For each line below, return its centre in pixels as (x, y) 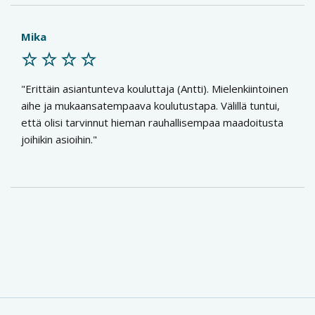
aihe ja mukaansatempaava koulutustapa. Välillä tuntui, (150, 105)
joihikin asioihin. (57, 139)
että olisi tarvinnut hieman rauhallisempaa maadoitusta (152, 122)
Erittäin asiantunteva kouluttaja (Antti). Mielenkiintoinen (157, 89)
